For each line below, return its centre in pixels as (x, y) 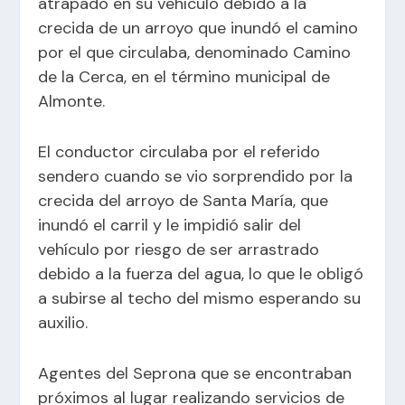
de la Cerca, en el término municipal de (184, 76)
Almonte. (72, 101)
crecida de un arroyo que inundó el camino (198, 28)
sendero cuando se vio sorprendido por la (196, 176)
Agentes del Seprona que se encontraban (195, 373)
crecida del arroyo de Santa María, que (184, 200)
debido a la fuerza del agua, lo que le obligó (201, 273)
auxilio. (63, 322)
